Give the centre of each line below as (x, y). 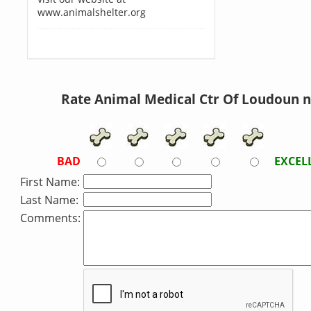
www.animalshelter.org (91, 12)
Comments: (50, 218)
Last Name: (49, 200)
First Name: (50, 182)
